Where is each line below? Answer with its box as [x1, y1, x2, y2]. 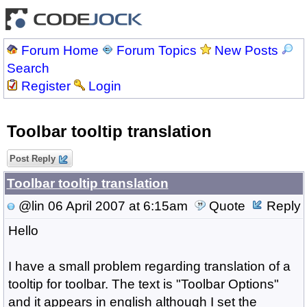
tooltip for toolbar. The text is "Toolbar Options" [8, 277, 279, 291]
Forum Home [21, 43, 99, 58]
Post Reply [6, 153, 58, 164]
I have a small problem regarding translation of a [8, 259, 291, 273]
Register [21, 79, 71, 93]
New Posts [214, 43, 278, 58]
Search [6, 61, 49, 75]
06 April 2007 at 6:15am [44, 199, 188, 213]
